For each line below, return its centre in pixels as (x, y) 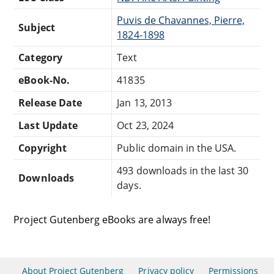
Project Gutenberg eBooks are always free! (112, 219)
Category (40, 57)
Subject (37, 27)
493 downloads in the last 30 (183, 170)
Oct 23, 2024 (145, 125)
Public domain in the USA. (177, 148)
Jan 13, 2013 (144, 102)
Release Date (50, 102)
